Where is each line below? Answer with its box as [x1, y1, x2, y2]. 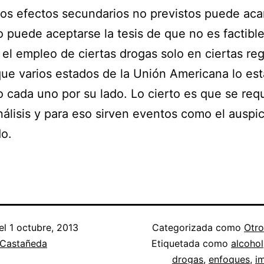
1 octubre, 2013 [9, 222, 78, 234]
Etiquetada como [151, 237, 231, 250]
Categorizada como [152, 222, 244, 234]
